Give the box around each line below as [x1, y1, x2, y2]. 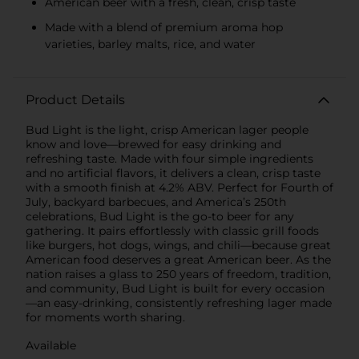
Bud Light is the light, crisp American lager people [26, 122, 309, 137]
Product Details [26, 91, 125, 107]
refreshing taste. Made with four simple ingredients [26, 151, 313, 166]
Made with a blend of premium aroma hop [45, 19, 283, 34]
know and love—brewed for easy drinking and [26, 136, 281, 151]
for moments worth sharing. [26, 309, 185, 325]
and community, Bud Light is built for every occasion [26, 280, 325, 296]
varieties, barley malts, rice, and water [45, 36, 256, 51]
